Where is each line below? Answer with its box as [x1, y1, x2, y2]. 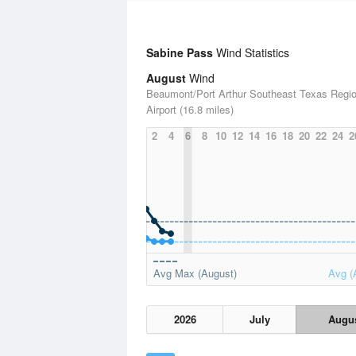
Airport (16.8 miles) [146, 102, 234, 117]
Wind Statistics [213, 44, 289, 60]
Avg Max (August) [153, 265, 237, 281]
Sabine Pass [146, 44, 213, 60]
